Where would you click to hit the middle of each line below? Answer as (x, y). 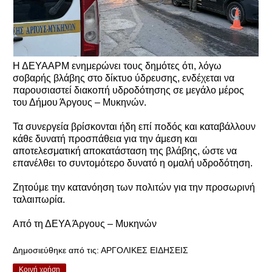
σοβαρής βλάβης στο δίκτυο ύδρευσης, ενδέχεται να (124, 78)
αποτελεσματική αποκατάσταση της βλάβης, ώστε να (125, 151)
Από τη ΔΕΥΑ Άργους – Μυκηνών (85, 223)
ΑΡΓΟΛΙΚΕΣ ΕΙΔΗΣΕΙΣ (144, 250)
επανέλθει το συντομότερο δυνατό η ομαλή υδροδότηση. (133, 163)
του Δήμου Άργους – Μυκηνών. (80, 102)
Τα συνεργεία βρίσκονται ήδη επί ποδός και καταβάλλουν (134, 126)
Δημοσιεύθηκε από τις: (57, 250)
